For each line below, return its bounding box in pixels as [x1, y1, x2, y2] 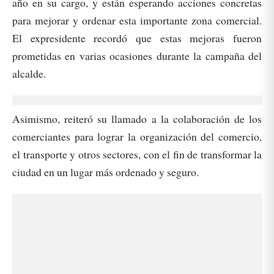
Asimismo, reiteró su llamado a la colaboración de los [12, 111, 262, 127]
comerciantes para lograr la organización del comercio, [12, 129, 262, 144]
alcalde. [12, 66, 46, 81]
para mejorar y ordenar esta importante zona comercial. [12, 13, 262, 28]
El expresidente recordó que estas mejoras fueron [12, 31, 262, 46]
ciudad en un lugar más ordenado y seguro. [12, 165, 199, 180]
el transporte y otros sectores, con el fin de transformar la [12, 147, 262, 162]
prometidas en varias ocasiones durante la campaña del [12, 48, 262, 64]
